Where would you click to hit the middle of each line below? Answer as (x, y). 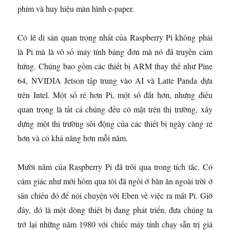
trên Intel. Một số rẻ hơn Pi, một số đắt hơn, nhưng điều (115, 94)
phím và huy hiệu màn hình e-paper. (76, 8)
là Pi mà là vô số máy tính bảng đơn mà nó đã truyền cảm (115, 51)
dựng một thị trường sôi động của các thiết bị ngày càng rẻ (115, 123)
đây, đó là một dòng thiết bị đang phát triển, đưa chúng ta (115, 209)
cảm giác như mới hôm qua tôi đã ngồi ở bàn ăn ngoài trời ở (115, 181)
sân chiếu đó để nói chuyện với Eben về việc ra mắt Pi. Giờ (115, 195)
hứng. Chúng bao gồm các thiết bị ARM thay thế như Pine (115, 66)
